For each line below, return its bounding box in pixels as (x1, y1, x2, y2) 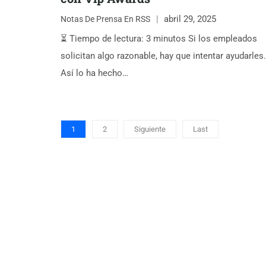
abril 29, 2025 (164, 13, 216, 24)
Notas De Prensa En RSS (61, 14, 150, 24)
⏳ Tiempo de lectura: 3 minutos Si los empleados (61, 33, 257, 45)
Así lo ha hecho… (61, 68, 128, 79)
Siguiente (134, 125, 166, 134)
